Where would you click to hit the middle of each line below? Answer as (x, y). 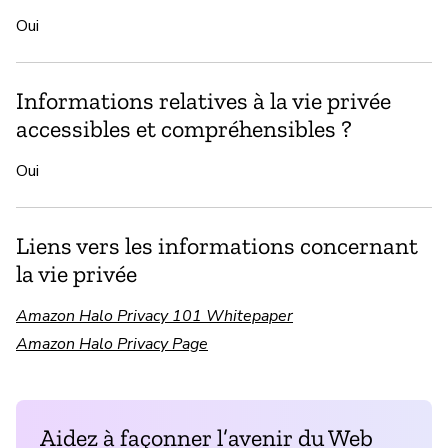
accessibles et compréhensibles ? (184, 128)
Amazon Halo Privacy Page (112, 343)
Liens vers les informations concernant (217, 245)
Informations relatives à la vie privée (203, 100)
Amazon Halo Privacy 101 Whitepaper (154, 315)
